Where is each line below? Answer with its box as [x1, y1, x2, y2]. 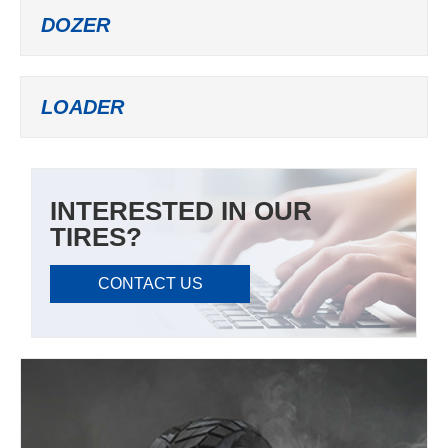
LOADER [41, 96, 124, 118]
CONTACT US [97, 275, 203, 292]
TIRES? [50, 222, 142, 252]
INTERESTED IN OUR [50, 196, 312, 226]
